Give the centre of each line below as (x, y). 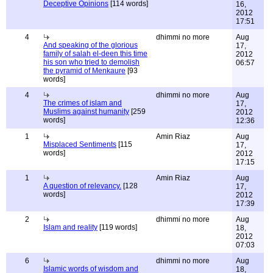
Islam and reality (70, 227)
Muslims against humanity (86, 112)
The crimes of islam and (83, 103)
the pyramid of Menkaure (84, 71)
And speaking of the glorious (90, 45)
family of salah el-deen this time (95, 54)
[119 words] (117, 227)
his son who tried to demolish (91, 62)
